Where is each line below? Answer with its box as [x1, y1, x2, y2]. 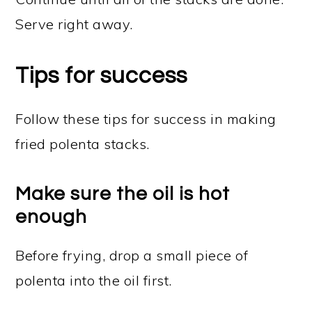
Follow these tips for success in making [15, 110, 276, 127]
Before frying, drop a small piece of [15, 247, 249, 264]
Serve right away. [15, 15, 133, 33]
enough [15, 207, 88, 227]
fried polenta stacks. [15, 135, 150, 153]
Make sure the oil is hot [15, 184, 231, 204]
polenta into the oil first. [15, 272, 172, 289]
